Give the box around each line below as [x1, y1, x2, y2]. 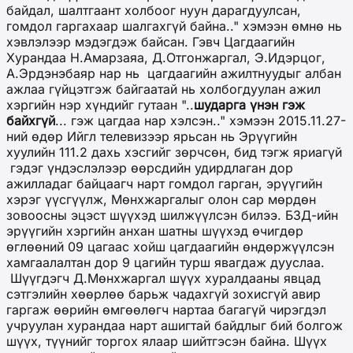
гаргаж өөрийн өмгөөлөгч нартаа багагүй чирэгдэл [6, 302, 326, 318]
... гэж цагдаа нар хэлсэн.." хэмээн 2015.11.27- [55, 113, 346, 129]
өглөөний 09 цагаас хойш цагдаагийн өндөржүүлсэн [6, 239, 334, 255]
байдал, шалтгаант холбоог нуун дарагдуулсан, [6, 2, 301, 19]
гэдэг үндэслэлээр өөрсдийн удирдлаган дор [6, 160, 293, 176]
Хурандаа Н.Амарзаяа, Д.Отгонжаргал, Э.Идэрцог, [6, 50, 325, 66]
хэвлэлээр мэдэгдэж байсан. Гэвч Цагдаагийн [6, 34, 295, 50]
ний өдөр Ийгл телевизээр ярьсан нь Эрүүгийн [6, 128, 297, 145]
